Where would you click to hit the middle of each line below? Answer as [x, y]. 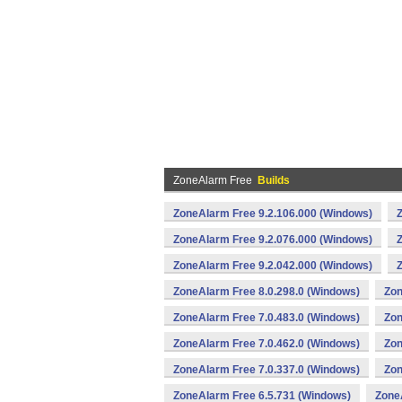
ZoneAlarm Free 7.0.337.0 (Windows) [267, 370]
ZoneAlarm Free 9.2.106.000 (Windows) [273, 214]
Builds [274, 180]
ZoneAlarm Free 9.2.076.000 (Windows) [273, 240]
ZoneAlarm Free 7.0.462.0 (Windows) [267, 344]
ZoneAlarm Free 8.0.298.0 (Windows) [267, 292]
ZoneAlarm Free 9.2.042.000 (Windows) [273, 266]
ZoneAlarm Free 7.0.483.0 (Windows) [267, 318]
